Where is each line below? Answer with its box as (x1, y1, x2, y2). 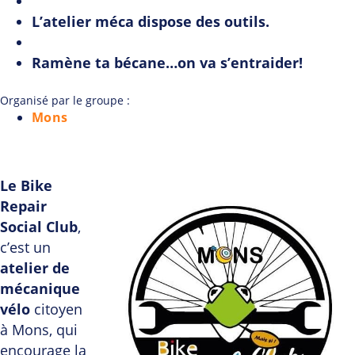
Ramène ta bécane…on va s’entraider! (32, 53, 303, 73)
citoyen (30, 300, 82, 319)
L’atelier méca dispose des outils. (32, 12, 269, 32)
